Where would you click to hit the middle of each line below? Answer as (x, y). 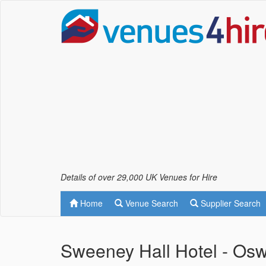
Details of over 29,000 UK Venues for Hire (139, 177)
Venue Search (151, 203)
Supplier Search (229, 203)
